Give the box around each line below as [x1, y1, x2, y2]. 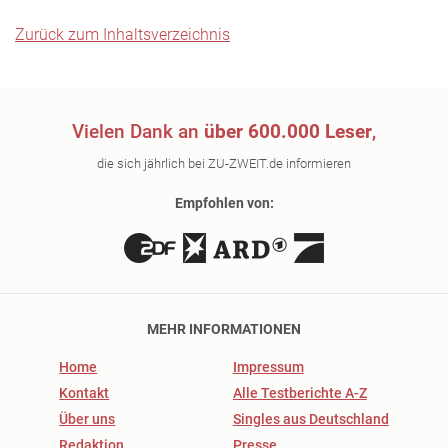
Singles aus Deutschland [232, 411, 389, 427]
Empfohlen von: [174, 195, 274, 211]
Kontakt [59, 385, 110, 401]
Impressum [232, 359, 304, 375]
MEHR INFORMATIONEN [147, 321, 301, 337]
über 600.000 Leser [204, 120, 372, 143]
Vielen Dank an [72, 120, 204, 143]
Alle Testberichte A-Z [232, 385, 367, 401]
